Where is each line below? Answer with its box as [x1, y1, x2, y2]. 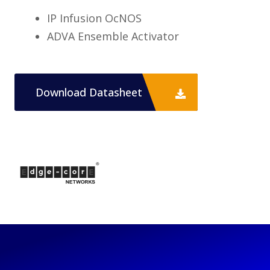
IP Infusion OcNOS [46, 11, 142, 26]
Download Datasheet [35, 85, 145, 100]
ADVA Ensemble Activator [46, 29, 179, 44]
